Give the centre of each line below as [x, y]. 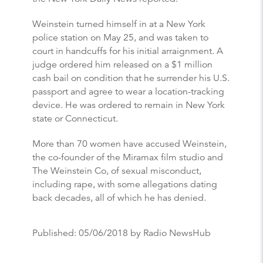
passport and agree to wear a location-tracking [128, 91]
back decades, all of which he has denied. [120, 198]
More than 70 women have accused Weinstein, [129, 144]
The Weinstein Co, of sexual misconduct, [117, 171]
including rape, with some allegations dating [125, 184]
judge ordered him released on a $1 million [122, 64]
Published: [55, 233]
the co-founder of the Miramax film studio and [128, 157]
